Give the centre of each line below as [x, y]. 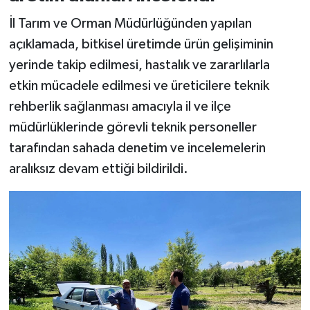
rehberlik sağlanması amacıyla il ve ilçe [120, 106]
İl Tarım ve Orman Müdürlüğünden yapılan [130, 23]
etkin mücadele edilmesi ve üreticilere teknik [139, 85]
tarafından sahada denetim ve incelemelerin [137, 148]
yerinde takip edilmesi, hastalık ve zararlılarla [139, 65]
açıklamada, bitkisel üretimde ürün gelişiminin [141, 44]
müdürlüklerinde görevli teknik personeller [133, 127]
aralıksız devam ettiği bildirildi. [98, 168]
